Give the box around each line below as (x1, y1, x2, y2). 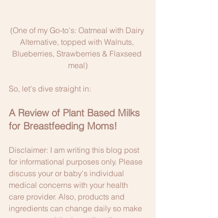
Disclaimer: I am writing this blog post (9, 145, 141, 155)
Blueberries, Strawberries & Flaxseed (12, 48, 144, 58)
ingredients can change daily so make (9, 203, 144, 213)
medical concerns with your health (9, 180, 130, 190)
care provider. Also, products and (9, 191, 127, 201)
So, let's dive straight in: (9, 83, 93, 93)
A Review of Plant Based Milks (9, 106, 143, 119)
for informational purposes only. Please (9, 156, 145, 166)
